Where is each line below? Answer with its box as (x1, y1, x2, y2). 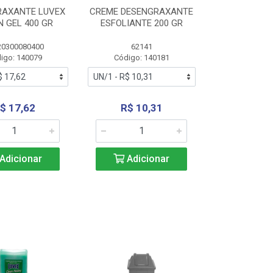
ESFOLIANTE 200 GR (100, 18, 183, 29)
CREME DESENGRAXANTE (90, 6, 194, 17)
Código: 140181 (113, 53, 169, 62)
